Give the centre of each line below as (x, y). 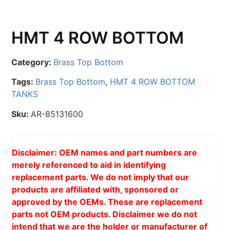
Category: (33, 62)
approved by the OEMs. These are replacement (107, 202)
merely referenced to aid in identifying (89, 165)
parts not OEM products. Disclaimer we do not (105, 214)
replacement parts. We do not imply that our (101, 177)
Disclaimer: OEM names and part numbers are (105, 152)
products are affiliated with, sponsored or (95, 189)
